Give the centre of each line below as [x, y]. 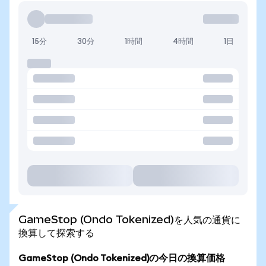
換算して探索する [56, 232]
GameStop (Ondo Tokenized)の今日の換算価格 [122, 258]
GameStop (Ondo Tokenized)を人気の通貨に [129, 219]
